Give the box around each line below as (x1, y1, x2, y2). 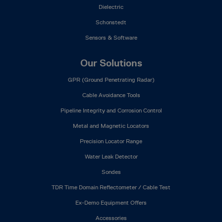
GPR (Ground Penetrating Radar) (67, 75, 155, 84)
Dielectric (99, 2, 123, 11)
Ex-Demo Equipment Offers (75, 198, 147, 207)
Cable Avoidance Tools (82, 91, 140, 99)
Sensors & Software (85, 33, 137, 42)
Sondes (101, 167, 121, 176)
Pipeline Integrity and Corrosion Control (60, 106, 162, 114)
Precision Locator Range (80, 137, 142, 145)
